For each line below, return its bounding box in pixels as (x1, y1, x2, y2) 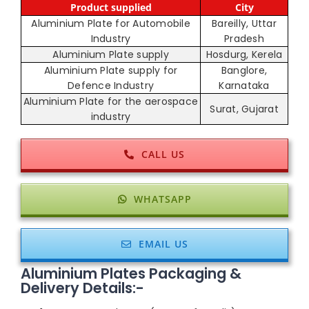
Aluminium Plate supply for (43, 63, 178, 77)
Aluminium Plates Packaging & (21, 263, 241, 283)
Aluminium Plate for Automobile (31, 16, 190, 30)
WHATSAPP (133, 192, 192, 206)
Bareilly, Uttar (212, 16, 277, 30)
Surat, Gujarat (210, 101, 279, 116)
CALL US (141, 147, 185, 161)
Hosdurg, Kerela (206, 47, 283, 61)
